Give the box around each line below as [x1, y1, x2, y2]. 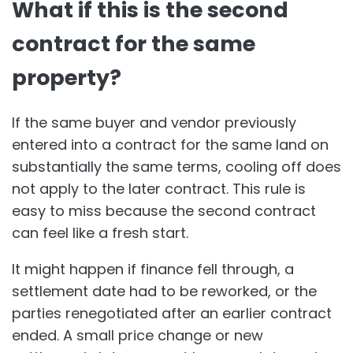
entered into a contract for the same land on [12, 135, 329, 155]
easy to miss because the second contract [12, 201, 316, 221]
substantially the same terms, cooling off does [12, 157, 341, 177]
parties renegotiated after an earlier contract [12, 303, 332, 324]
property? [12, 62, 121, 92]
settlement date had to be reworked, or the [12, 281, 317, 302]
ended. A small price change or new [12, 325, 263, 346]
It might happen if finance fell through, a [12, 259, 294, 280]
